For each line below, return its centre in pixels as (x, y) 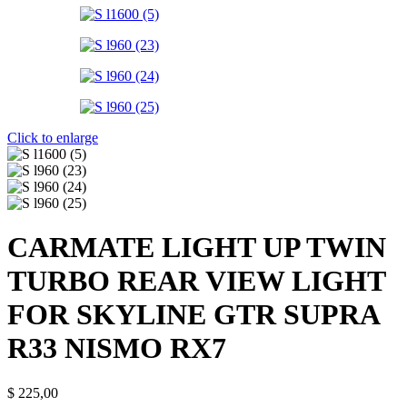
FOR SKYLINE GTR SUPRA (193, 315)
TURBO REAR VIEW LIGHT (196, 281)
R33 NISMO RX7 (117, 348)
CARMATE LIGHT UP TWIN (197, 248)
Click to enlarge (53, 138)
